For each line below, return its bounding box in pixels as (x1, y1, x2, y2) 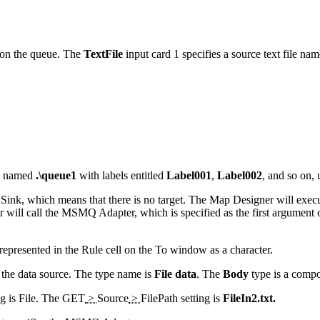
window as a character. (167, 243, 273, 256)
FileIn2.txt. (223, 291, 276, 304)
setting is (178, 291, 223, 304)
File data (154, 267, 196, 280)
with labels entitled (76, 169, 166, 181)
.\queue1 (36, 169, 76, 181)
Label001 (166, 169, 211, 181)
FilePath (141, 291, 178, 304)
